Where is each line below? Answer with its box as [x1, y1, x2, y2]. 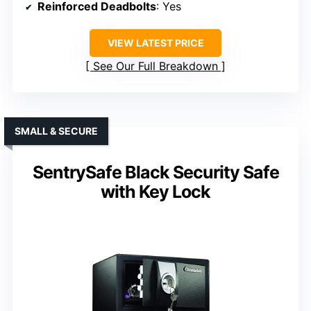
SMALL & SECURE [15, 124, 98, 137]
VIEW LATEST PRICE [107, 36, 204, 49]
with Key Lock [101, 180, 210, 202]
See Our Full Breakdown [93, 58, 218, 73]
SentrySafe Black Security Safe [32, 161, 279, 183]
